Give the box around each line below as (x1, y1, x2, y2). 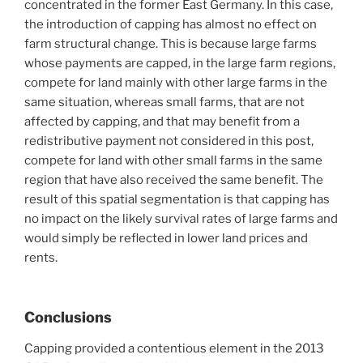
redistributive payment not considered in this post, (24, 133, 314, 148)
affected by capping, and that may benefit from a (24, 113, 300, 129)
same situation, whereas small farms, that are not (24, 94, 305, 109)
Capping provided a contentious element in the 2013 (24, 340, 324, 356)
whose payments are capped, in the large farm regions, (24, 55, 335, 70)
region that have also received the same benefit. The (24, 172, 323, 187)
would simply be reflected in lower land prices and (24, 230, 308, 246)
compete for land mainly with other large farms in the (24, 75, 327, 90)
